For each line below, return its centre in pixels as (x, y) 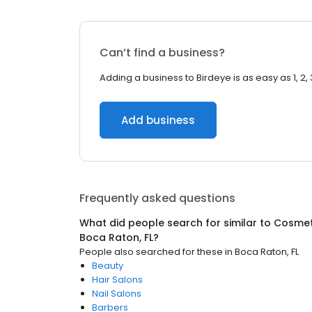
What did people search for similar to (177, 223)
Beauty (108, 266)
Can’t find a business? (162, 53)
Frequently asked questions (157, 198)
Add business (158, 120)
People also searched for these (151, 252)
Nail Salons (117, 294)
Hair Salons (117, 280)
